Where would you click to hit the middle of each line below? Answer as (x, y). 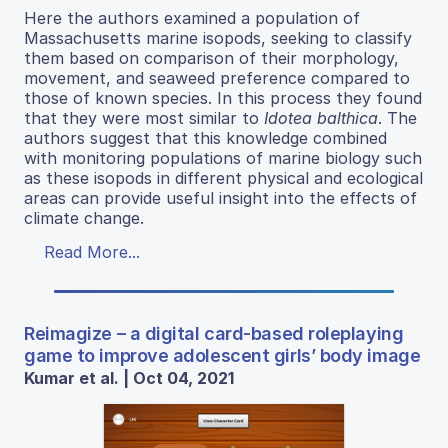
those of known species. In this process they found (223, 97)
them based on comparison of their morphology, (211, 57)
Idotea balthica (321, 117)
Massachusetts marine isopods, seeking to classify (218, 37)
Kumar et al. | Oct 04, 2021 (129, 377)
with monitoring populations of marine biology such (223, 157)
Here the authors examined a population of (192, 17)
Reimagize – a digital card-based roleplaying (214, 333)
